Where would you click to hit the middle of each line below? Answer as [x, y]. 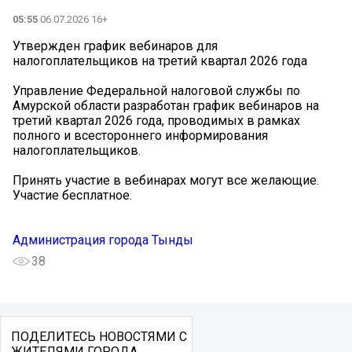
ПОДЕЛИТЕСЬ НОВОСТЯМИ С [99, 336]
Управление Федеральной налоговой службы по [156, 90]
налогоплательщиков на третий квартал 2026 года [160, 60]
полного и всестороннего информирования [140, 135]
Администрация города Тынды [103, 240]
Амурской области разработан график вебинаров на [166, 105]
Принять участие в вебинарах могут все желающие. [166, 180]
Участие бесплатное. [72, 195]
